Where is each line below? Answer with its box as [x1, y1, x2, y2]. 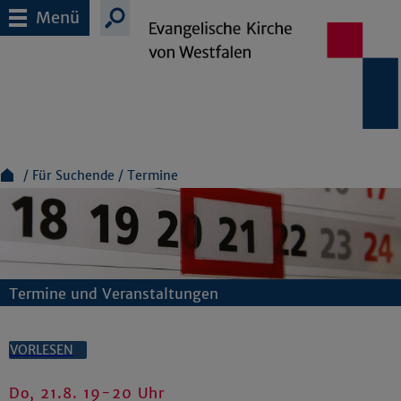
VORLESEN [10, 342, 73, 359]
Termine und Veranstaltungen [9, 285, 218, 303]
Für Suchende [32, 167, 118, 183]
